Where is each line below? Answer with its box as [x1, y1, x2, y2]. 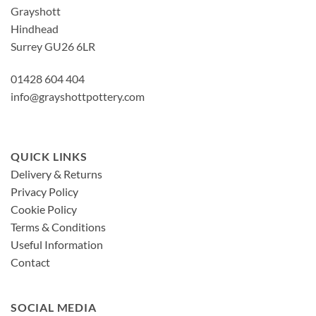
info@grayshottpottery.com [11, 89, 145, 103]
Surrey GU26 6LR [11, 39, 95, 53]
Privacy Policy [11, 184, 78, 198]
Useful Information [11, 237, 103, 251]
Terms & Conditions [11, 219, 106, 233]
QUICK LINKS [11, 149, 87, 163]
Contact [11, 255, 50, 269]
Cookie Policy [11, 202, 77, 216]
